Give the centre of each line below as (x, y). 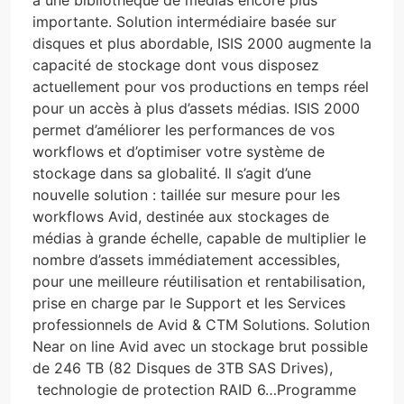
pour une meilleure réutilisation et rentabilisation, (199, 281)
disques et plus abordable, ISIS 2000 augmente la (202, 43)
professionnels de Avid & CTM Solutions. (173, 324)
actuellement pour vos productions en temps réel (201, 86)
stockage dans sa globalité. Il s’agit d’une (172, 173)
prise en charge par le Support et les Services (189, 303)
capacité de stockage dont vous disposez (176, 64)
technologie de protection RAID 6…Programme (194, 389)
